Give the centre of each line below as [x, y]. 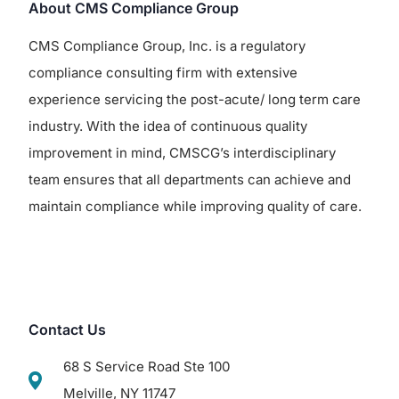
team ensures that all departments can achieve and [190, 179]
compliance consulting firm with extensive [163, 72]
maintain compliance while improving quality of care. [195, 206]
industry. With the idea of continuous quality [168, 126]
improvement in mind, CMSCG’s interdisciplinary [183, 152]
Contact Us [68, 329]
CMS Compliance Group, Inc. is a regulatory [167, 45]
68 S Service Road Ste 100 [147, 367]
